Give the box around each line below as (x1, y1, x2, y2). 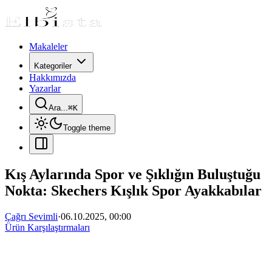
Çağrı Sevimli (5, 211, 58, 222)
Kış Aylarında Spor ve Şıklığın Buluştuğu (5, 166, 260, 182)
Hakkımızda (29, 72, 76, 83)
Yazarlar (29, 83, 61, 93)
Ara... (49, 103, 68, 112)
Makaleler (29, 41, 67, 52)
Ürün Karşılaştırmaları (5, 222, 90, 233)
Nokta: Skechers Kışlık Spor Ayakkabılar (5, 182, 262, 199)
